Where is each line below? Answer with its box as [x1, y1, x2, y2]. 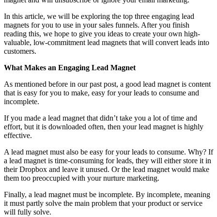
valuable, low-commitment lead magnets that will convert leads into [4, 38, 209, 46]
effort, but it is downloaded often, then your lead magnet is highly [4, 122, 203, 131]
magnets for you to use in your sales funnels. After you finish [4, 20, 189, 29]
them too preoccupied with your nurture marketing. [4, 173, 159, 182]
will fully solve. [4, 207, 51, 216]
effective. [4, 131, 32, 139]
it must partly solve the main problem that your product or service [4, 199, 202, 207]
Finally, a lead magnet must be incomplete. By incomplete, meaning [4, 190, 210, 199]
